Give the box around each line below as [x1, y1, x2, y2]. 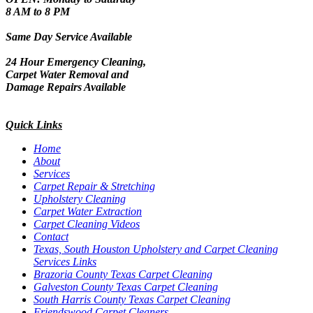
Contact [34, 230, 68, 242]
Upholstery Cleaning [34, 192, 126, 205]
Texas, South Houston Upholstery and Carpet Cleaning [34, 242, 278, 255]
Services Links [34, 255, 96, 268]
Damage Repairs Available [6, 80, 126, 93]
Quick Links [6, 118, 62, 131]
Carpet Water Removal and [6, 68, 129, 80]
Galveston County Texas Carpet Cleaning [34, 280, 218, 293]
